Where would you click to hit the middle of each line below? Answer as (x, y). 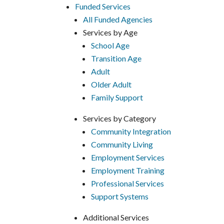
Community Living (122, 144)
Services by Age (110, 32)
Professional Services (128, 183)
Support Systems (120, 196)
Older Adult (111, 84)
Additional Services (116, 217)
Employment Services (128, 157)
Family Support (117, 97)
